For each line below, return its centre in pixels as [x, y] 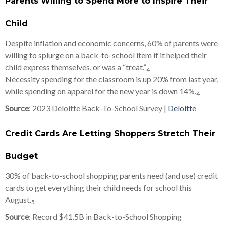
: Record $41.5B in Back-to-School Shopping [105, 216]
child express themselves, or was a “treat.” [76, 67]
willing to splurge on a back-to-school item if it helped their [106, 55]
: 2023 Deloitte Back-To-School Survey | [98, 108]
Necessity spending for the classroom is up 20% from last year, [112, 79]
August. [18, 199]
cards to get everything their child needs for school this [98, 187]
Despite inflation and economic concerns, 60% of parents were [111, 43]
